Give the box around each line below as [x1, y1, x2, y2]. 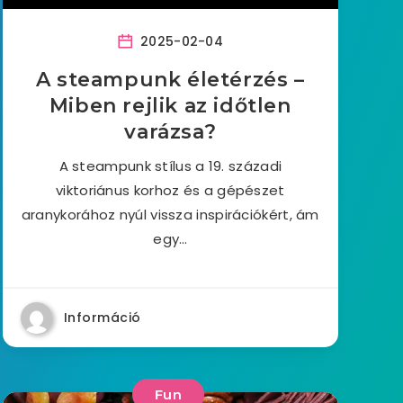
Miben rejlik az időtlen [49, 94, 291, 118]
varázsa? [124, 120, 217, 144]
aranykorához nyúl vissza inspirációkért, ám [21, 205, 319, 224]
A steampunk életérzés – [35, 67, 305, 92]
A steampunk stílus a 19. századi [58, 157, 282, 175]
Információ [63, 309, 141, 327]
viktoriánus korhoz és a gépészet [56, 181, 285, 200]
